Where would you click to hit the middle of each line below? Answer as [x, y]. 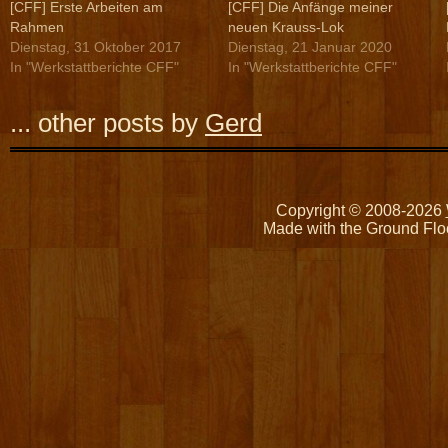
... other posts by [107, 123]
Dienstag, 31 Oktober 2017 [95, 47]
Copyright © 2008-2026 [360, 211]
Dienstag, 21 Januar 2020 [309, 47]
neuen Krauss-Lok [285, 27]
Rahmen [37, 27]
